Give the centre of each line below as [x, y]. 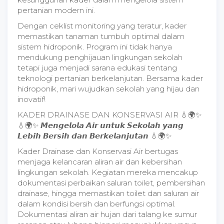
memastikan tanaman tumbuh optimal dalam [101, 36]
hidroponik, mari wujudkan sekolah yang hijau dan [108, 89]
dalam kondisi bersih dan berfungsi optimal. [96, 204]
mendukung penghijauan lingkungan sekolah [100, 57]
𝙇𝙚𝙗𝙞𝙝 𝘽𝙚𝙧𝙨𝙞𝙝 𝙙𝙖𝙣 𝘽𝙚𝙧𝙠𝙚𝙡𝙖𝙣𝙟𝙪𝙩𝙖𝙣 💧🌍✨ [94, 136]
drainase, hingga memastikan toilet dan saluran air [108, 193]
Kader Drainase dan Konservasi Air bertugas [98, 151]
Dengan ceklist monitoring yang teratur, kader [102, 26]
